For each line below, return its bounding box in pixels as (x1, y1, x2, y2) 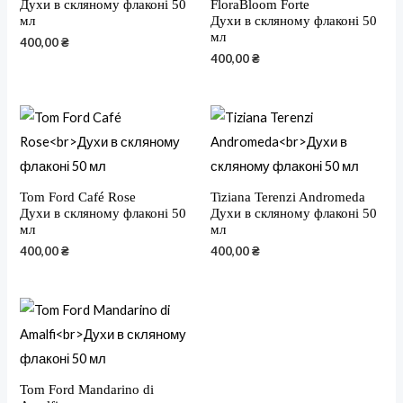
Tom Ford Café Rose (20, 189, 137, 204)
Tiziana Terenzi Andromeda (210, 189, 365, 204)
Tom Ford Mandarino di (20, 381, 155, 397)
